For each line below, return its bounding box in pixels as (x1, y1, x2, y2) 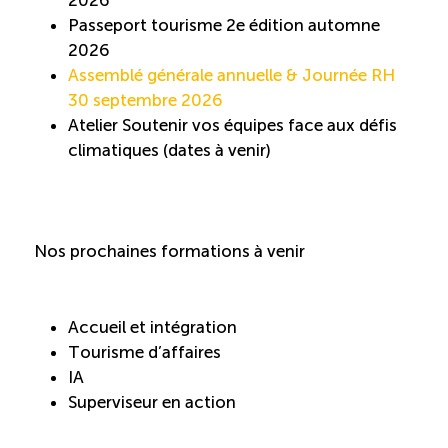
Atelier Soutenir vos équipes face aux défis (68, 114, 397, 135)
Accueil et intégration (68, 316, 237, 337)
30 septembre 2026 (68, 89, 223, 110)
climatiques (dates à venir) (68, 139, 271, 160)
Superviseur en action (68, 391, 236, 412)
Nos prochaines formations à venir (34, 241, 305, 262)
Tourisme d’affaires (68, 341, 221, 362)
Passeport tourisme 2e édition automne (68, 14, 380, 35)
